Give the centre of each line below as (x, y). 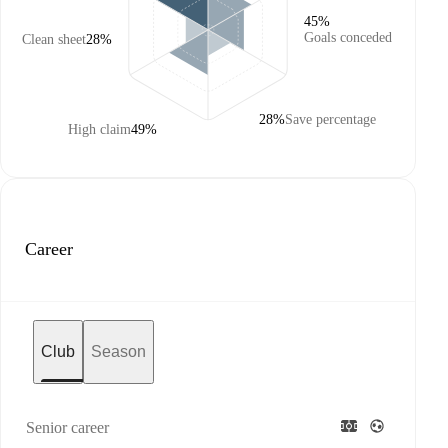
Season (118, 351)
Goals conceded (348, 37)
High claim (99, 129)
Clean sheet (54, 39)
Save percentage (330, 119)
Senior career (67, 427)
